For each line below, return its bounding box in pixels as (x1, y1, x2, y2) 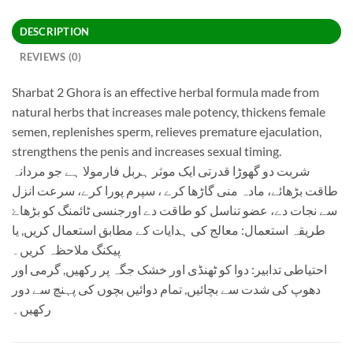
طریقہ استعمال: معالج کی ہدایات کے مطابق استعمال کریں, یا (12, 222, 325, 238)
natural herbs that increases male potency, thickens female (12, 104, 325, 120)
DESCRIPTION (19, 25, 90, 39)
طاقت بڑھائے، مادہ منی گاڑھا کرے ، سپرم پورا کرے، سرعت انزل (12, 183, 338, 199)
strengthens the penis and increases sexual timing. (12, 143, 281, 159)
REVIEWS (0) (19, 50, 82, 64)
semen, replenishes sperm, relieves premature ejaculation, (12, 124, 321, 139)
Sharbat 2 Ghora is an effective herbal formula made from (12, 84, 319, 100)
